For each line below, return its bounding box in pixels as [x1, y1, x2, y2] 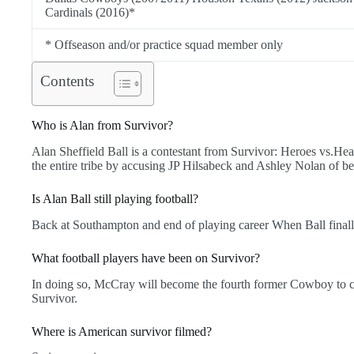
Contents [40, 73, 94, 90]
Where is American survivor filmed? [32, 324, 212, 338]
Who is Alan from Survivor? [32, 119, 173, 133]
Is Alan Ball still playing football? [32, 191, 198, 205]
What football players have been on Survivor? [32, 250, 260, 265]
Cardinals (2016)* [45, 6, 135, 20]
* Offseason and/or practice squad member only [45, 38, 283, 52]
